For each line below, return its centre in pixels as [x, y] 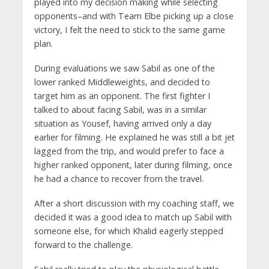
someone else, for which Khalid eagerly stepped [128, 231]
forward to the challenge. [83, 245]
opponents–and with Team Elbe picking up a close [134, 16]
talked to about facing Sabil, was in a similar [120, 110]
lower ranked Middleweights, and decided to [122, 82]
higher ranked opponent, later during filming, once [133, 165]
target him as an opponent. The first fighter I [122, 96]
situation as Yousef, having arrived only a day [122, 124]
